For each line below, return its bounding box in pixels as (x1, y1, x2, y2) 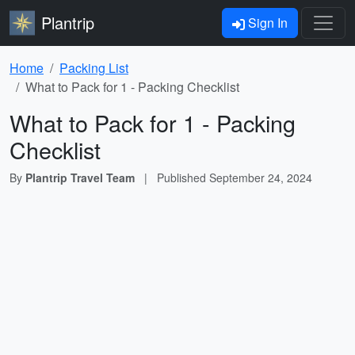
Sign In (245, 13, 288, 32)
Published (157, 170, 209, 185)
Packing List (59, 59, 128, 77)
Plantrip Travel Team (25, 170, 135, 185)
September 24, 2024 (209, 170, 312, 185)
